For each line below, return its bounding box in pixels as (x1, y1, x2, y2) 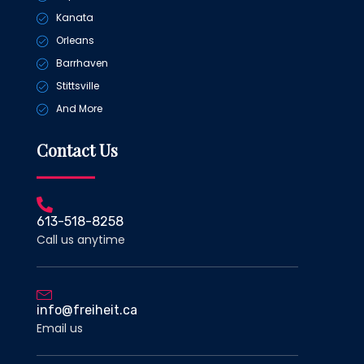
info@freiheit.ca (37, 302, 137, 318)
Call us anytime (37, 232, 125, 249)
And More (55, 102, 102, 116)
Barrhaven (55, 56, 108, 71)
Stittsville (55, 79, 99, 93)
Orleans (55, 33, 94, 48)
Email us (37, 320, 83, 337)
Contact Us (37, 139, 118, 162)
